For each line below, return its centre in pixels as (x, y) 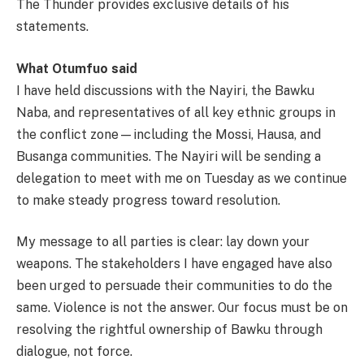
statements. (52, 27)
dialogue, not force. (74, 352)
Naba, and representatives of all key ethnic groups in (176, 112)
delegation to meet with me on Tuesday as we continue (182, 178)
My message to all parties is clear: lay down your (163, 242)
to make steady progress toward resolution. (148, 200)
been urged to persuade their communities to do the (174, 286)
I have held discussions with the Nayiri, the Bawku (165, 90)
